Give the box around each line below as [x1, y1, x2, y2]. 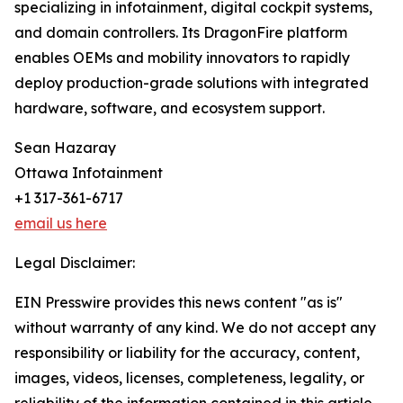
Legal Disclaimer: [14, 254, 135, 273]
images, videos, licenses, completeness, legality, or [14, 369, 364, 388]
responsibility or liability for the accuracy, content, [14, 344, 360, 363]
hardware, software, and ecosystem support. [14, 99, 325, 118]
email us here [14, 214, 107, 233]
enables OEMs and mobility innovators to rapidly [14, 49, 350, 67]
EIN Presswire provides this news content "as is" [14, 293, 343, 312]
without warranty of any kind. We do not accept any [14, 318, 376, 337]
